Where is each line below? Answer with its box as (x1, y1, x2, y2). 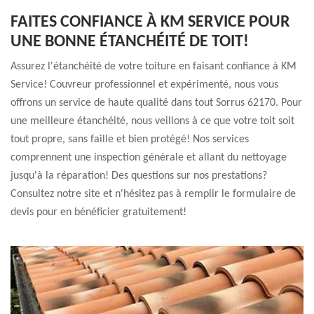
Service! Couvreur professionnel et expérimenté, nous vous (11, 79, 278, 90)
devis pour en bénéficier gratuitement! (11, 207, 186, 218)
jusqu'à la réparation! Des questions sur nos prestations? (11, 170, 267, 182)
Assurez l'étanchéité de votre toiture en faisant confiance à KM (11, 61, 296, 72)
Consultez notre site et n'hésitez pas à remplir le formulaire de (11, 189, 296, 200)
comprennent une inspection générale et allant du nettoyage (11, 152, 287, 163)
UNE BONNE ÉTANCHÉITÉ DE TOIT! (11, 34, 249, 50)
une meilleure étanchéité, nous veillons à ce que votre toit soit (11, 116, 294, 127)
